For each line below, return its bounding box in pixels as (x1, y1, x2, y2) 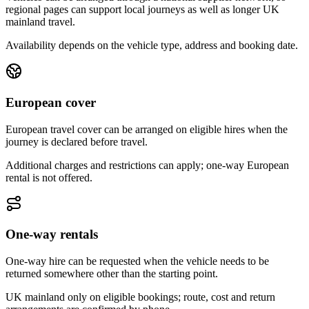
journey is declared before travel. (6, 135, 148, 148)
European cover (6, 94, 96, 110)
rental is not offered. (6, 171, 92, 183)
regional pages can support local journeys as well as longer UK (6, 3, 279, 16)
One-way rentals (6, 227, 98, 242)
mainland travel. (6, 16, 75, 28)
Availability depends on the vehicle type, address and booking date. (6, 39, 298, 52)
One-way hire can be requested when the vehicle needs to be (6, 255, 269, 268)
